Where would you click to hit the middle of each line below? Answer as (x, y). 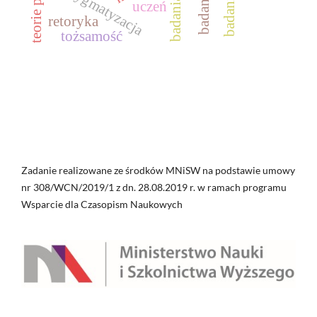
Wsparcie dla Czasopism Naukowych (102, 204)
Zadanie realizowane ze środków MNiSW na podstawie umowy (158, 171)
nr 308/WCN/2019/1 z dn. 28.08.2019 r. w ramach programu (154, 188)
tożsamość (92, 36)
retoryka (74, 22)
